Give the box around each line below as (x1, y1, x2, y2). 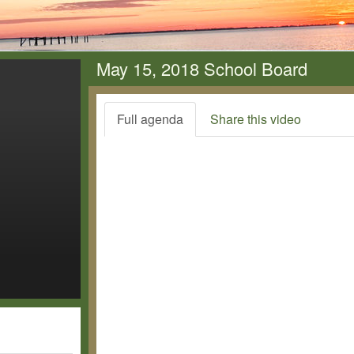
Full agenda (117, 110, 183, 128)
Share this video (210, 110, 301, 128)
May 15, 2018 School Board (96, 56, 307, 81)
